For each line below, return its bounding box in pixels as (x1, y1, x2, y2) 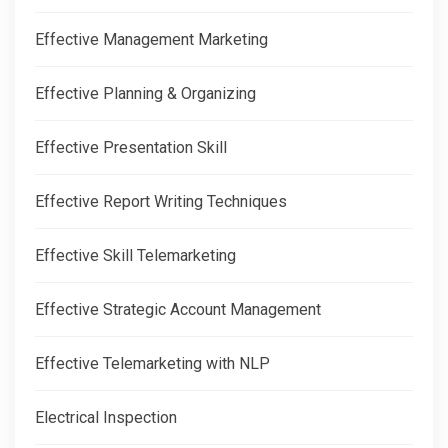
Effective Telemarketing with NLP (35, 353, 270, 373)
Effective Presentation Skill (35, 137, 227, 157)
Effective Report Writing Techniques (35, 191, 287, 211)
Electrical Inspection (35, 407, 177, 427)
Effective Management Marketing (35, 29, 268, 49)
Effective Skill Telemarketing (35, 245, 236, 265)
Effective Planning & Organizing (35, 83, 256, 103)
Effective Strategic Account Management (35, 299, 321, 319)
